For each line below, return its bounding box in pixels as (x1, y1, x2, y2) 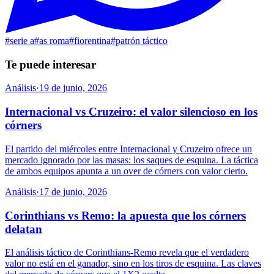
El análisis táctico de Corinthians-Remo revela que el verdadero (5, 247, 249, 258)
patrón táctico (116, 35, 168, 46)
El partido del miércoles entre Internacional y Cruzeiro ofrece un (5, 143, 252, 154)
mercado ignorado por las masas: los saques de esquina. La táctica (5, 154, 258, 165)
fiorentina (74, 35, 111, 46)
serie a (10, 35, 34, 46)
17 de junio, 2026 (39, 186, 107, 197)
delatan (5, 222, 42, 235)
